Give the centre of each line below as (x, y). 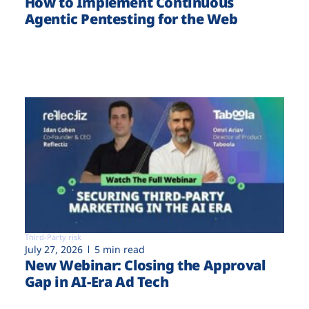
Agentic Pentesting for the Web (131, 19)
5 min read (119, 250)
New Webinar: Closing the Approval (145, 266)
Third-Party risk (53, 237)
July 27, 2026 (53, 250)
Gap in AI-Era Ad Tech (97, 282)
